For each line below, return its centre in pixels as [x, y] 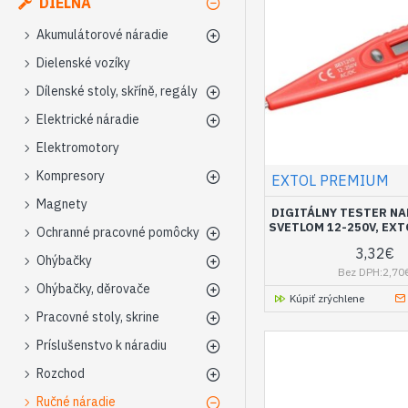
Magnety [62, 204]
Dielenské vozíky [83, 63]
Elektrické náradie [88, 119]
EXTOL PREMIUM [330, 181]
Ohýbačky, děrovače [93, 289]
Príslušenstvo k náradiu [102, 345]
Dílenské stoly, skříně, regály [117, 91]
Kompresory [71, 176]
